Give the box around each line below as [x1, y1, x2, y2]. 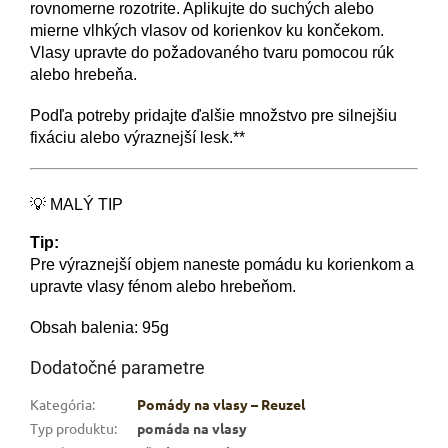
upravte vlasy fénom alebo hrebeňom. [30, 278, 296, 296]
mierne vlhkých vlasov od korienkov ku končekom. [30, 21, 384, 39]
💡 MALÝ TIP [30, 196, 127, 213]
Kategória [30, 395, 92, 414]
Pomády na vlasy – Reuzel [137, 395, 305, 414]
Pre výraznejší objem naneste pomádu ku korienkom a [30, 256, 414, 274]
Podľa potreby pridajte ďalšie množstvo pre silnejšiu [30, 106, 397, 124]
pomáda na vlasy [137, 419, 247, 438]
